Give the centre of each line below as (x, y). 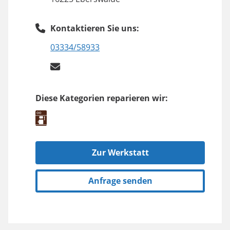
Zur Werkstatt (120, 152)
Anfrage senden (120, 180)
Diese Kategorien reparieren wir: (102, 98)
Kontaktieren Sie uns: (95, 28)
